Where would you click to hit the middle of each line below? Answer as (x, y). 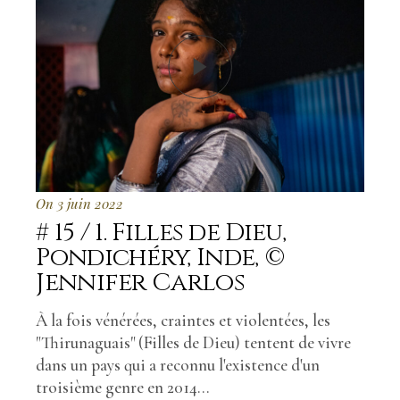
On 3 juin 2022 (80, 203)
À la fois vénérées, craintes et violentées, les (183, 320)
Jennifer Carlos (140, 282)
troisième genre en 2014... (123, 387)
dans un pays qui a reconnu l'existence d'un (178, 364)
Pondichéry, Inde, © (161, 257)
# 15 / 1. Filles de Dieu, (161, 232)
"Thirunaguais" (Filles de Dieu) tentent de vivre (194, 342)
